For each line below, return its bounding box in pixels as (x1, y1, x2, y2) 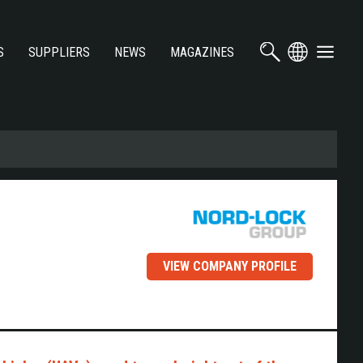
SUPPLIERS (28, 44, 90, 60)
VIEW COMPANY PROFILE (163, 258, 297, 274)
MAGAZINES (170, 44, 234, 60)
